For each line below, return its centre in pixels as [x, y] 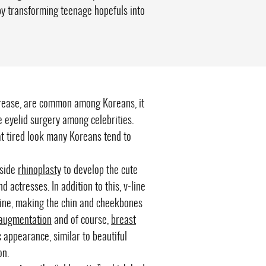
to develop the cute [99, 171]
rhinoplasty [39, 171]
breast [123, 221]
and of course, [81, 221]
